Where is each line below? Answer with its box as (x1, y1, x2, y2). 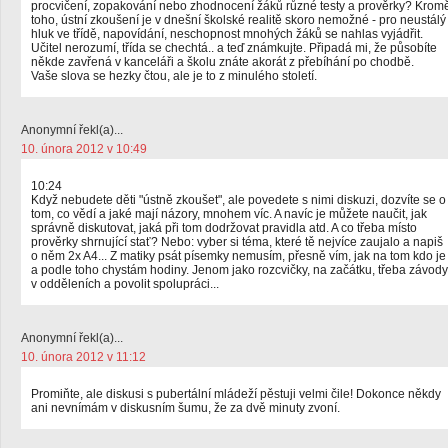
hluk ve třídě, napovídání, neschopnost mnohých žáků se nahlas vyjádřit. (31, 27, 423, 41)
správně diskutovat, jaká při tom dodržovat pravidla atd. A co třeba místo (31, 221, 417, 235)
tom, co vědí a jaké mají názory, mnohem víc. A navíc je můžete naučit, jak (31, 207, 427, 221)
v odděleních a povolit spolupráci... (31, 277, 219, 291)
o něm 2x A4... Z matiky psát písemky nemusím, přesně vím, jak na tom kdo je (31, 249, 446, 263)
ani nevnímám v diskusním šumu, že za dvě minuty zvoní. (31, 401, 340, 415)
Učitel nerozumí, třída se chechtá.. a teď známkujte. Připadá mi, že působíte (31, 41, 437, 55)
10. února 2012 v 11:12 (21, 350, 146, 364)
